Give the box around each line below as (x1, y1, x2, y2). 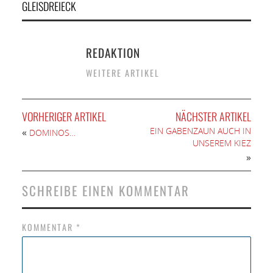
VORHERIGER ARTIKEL (21, 108, 106, 125)
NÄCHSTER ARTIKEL (175, 108, 252, 125)
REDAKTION (85, 44, 140, 62)
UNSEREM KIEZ (193, 137, 252, 149)
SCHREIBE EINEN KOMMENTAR (21, 181, 190, 200)
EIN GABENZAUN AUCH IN (150, 125, 252, 137)
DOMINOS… (29, 127, 76, 139)
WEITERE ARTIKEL (85, 66, 160, 80)
